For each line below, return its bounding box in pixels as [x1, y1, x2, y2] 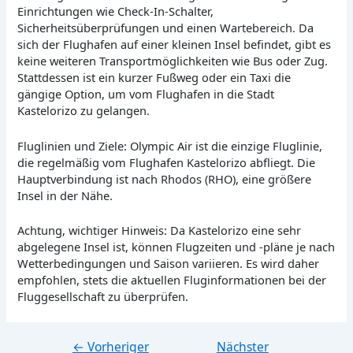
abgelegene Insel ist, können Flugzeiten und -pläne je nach [17, 238, 336, 255]
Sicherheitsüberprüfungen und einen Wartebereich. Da [17, 20, 314, 36]
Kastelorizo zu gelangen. [17, 102, 150, 119]
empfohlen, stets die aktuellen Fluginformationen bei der [17, 271, 327, 288]
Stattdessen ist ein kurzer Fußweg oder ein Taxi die [17, 69, 292, 86]
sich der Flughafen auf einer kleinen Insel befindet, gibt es [17, 36, 332, 53]
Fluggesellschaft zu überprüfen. [17, 288, 189, 304]
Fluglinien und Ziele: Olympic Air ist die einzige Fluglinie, [17, 137, 323, 154]
